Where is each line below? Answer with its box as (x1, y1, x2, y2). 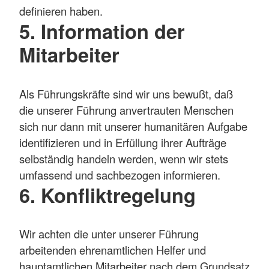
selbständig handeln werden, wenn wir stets (19, 150, 228, 166)
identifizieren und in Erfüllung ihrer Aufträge (19, 134, 226, 150)
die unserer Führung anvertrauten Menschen (19, 101, 234, 118)
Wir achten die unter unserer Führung (19, 226, 199, 242)
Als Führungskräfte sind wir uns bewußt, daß (19, 85, 233, 101)
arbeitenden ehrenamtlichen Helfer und (19, 242, 206, 258)
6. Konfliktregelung (19, 180, 196, 209)
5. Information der (19, 17, 185, 46)
